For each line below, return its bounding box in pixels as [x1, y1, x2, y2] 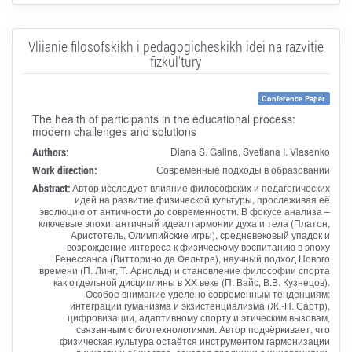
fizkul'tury [150, 51, 202, 71]
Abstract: [31, 180, 71, 196]
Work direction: [31, 162, 97, 178]
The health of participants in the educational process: [31, 110, 295, 126]
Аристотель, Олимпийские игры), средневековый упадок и [70, 227, 330, 241]
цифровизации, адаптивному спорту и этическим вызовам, [67, 310, 330, 324]
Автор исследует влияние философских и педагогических [71, 180, 330, 194]
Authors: [31, 144, 69, 159]
